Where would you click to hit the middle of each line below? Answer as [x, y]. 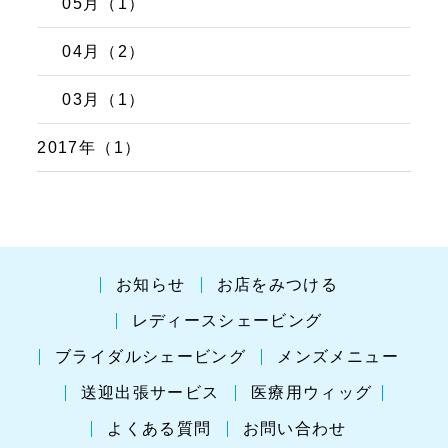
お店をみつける [277, 285]
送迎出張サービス [150, 393]
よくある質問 [159, 429]
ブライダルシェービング [151, 357]
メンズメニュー [338, 357]
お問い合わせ [294, 429]
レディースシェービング [227, 321]
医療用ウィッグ [311, 393]
